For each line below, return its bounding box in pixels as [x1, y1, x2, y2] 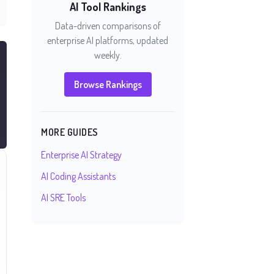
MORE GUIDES [41, 126, 98, 138]
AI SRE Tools [41, 191, 86, 204]
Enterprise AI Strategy [41, 149, 122, 161]
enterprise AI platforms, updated [47, 34, 168, 46]
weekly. [94, 49, 122, 61]
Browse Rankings [73, 78, 142, 91]
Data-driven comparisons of [54, 20, 161, 32]
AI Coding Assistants [41, 170, 116, 182]
